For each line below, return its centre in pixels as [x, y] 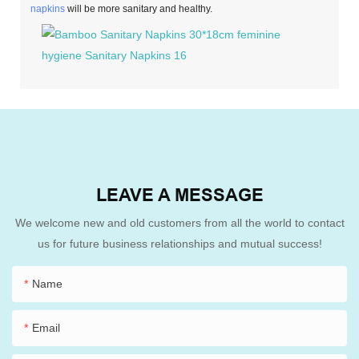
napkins [48, 9]
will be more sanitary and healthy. [139, 9]
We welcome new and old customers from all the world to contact [179, 222]
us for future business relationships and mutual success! [179, 243]
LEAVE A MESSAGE [179, 195]
